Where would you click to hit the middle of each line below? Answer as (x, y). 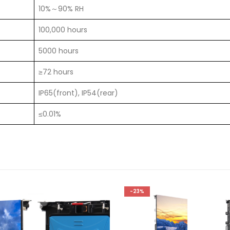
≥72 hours (56, 72)
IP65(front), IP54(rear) (78, 93)
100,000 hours (63, 30)
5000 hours (59, 51)
